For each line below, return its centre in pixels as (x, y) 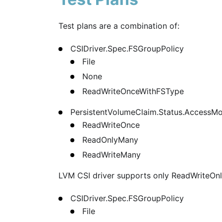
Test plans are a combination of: (119, 26)
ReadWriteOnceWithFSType (133, 91)
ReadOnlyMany (110, 140)
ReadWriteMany (111, 155)
